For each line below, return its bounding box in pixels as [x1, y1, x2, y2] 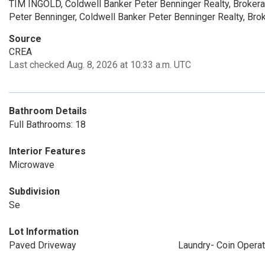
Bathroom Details [9, 105, 87, 117]
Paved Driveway [9, 239, 76, 251]
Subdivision [9, 185, 60, 197]
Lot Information [9, 225, 79, 237]
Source [9, 33, 41, 44]
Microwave [9, 159, 54, 170]
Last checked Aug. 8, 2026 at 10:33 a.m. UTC [9, 59, 191, 70]
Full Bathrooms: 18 [9, 118, 86, 130]
